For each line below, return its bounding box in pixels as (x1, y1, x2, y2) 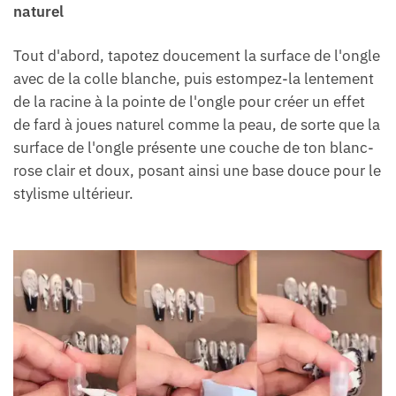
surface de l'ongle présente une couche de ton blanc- (13, 138, 374, 158)
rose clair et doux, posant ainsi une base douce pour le (13, 161, 381, 181)
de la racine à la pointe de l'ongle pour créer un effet (13, 92, 365, 112)
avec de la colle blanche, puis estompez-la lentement (13, 69, 374, 89)
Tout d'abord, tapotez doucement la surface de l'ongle (13, 46, 380, 66)
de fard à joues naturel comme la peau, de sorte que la (13, 115, 380, 135)
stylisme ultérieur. (13, 184, 133, 204)
